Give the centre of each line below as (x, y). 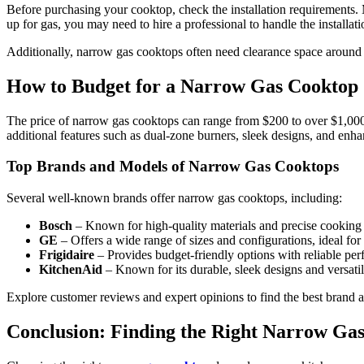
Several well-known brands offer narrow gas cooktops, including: (174, 198)
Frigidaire (67, 255)
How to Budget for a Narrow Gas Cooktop (182, 86)
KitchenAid (71, 270)
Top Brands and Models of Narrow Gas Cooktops (173, 167)
